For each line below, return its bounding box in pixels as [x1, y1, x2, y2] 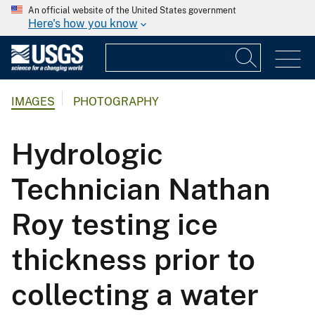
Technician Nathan [11, 171, 271, 206]
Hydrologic [11, 136, 163, 171]
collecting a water [11, 276, 259, 311]
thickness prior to [11, 241, 255, 276]
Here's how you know [28, 17, 138, 30]
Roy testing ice [11, 206, 218, 241]
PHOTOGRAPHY [73, 95, 159, 109]
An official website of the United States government [28, 6, 236, 15]
